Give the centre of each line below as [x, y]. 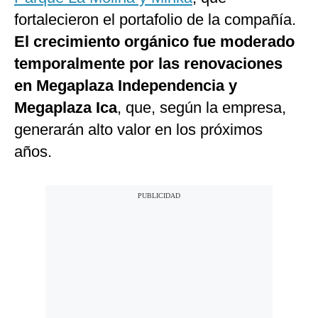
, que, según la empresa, [202, 108]
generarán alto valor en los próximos [138, 130]
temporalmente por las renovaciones [148, 64]
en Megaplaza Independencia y [126, 86]
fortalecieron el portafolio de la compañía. [155, 20]
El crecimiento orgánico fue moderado [154, 42]
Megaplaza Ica [66, 108]
